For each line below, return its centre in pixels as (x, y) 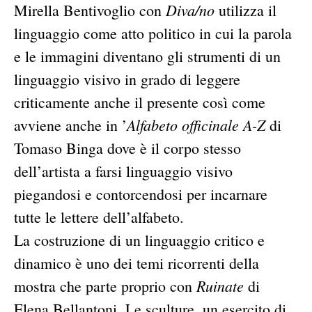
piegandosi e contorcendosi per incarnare (141, 194)
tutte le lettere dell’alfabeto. (99, 217)
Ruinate (220, 286)
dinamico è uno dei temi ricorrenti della (136, 263)
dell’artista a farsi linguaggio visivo (123, 171)
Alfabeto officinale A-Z (198, 125)
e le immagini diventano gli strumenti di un (147, 56)
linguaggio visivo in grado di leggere (127, 79)
